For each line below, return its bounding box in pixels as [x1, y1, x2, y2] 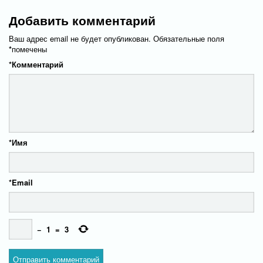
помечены [12, 43, 47, 55]
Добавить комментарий [9, 11, 156, 29]
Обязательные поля [153, 33, 224, 44]
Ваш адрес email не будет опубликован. [9, 33, 151, 44]
